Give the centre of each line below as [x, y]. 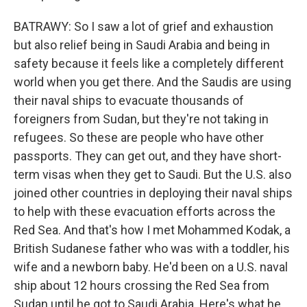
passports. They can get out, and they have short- [148, 156]
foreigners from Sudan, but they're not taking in [141, 119]
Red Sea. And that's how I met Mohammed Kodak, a [152, 230]
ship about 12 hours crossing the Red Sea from [142, 285]
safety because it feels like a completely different [149, 63]
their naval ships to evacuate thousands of [129, 100]
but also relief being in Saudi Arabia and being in [142, 45]
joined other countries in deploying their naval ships [153, 193]
